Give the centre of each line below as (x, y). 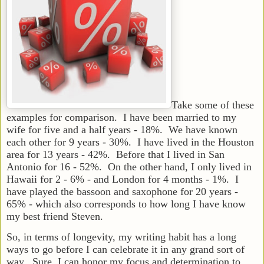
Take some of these (213, 105)
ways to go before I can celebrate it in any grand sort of (126, 249)
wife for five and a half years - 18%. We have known (122, 129)
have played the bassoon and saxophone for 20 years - (122, 191)
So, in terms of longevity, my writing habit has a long (121, 237)
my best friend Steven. (55, 216)
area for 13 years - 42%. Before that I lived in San (115, 154)
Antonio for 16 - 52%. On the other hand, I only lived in (129, 166)
